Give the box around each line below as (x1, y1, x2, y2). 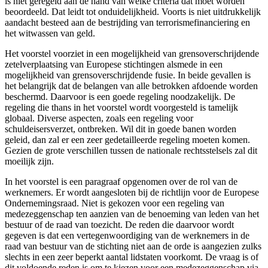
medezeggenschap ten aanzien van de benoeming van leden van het (5, 209, 259, 220)
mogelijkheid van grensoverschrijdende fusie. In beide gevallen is (5, 70, 251, 81)
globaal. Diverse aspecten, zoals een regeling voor (5, 113, 193, 124)
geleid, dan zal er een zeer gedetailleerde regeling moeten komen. (5, 135, 250, 145)
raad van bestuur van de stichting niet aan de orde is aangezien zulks (5, 241, 261, 252)
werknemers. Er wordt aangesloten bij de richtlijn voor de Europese (5, 187, 259, 198)
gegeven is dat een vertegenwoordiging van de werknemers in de (5, 230, 249, 241)
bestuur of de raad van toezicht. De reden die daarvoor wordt (5, 220, 234, 230)
